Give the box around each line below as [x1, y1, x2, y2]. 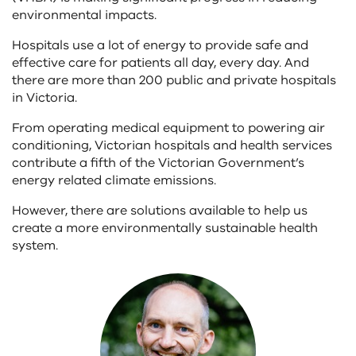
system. [12, 237, 58, 254]
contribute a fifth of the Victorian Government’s [12, 154, 304, 172]
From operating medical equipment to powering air [12, 119, 325, 137]
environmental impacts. [12, 6, 157, 24]
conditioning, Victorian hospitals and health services [12, 137, 332, 154]
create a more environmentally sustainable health [12, 219, 318, 237]
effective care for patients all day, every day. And [12, 54, 309, 72]
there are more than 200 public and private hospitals [12, 72, 336, 89]
